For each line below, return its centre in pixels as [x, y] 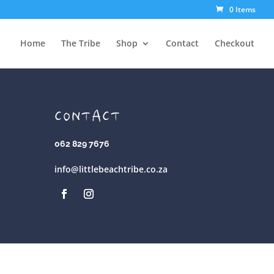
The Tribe [81, 43]
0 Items [243, 9]
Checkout [235, 43]
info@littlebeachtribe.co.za [111, 169]
